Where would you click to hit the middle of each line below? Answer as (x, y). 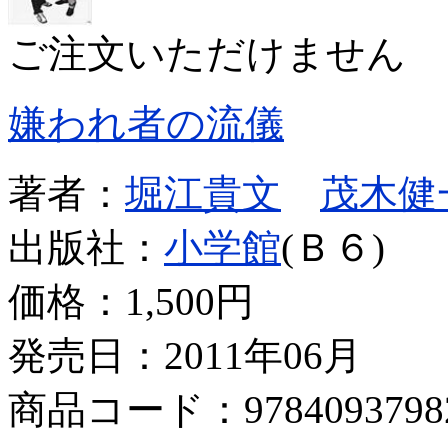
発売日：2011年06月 (185, 355)
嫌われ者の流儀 (146, 123)
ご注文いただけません (207, 53)
